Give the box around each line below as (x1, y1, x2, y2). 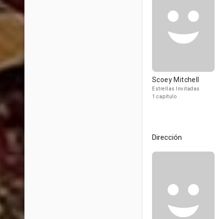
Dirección (152, 133, 182, 142)
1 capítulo (152, 94, 176, 99)
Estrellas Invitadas (152, 86, 200, 91)
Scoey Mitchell (152, 76, 199, 84)
